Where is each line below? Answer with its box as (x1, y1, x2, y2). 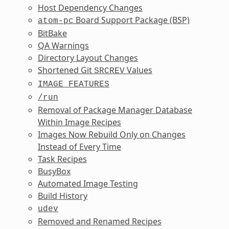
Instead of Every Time (37, 141, 121, 152)
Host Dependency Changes (37, 2, 143, 13)
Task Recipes (37, 153, 87, 165)
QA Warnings (37, 39, 89, 51)
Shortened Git (37, 64, 94, 76)
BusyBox (37, 165, 71, 177)
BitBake (37, 27, 67, 39)
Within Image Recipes (37, 116, 121, 128)
